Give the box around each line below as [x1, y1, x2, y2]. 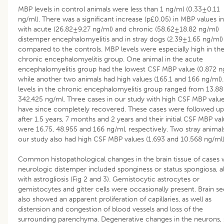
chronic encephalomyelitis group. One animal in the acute [18, 54, 203, 63]
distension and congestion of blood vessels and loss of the [18, 204, 203, 213]
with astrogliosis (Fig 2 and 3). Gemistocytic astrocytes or [18, 174, 199, 183]
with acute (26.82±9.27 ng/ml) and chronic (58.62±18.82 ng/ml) [18, 24, 219, 33]
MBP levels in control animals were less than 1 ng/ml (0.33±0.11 [18, 4, 220, 13]
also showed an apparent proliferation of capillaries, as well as [18, 194, 211, 203]
